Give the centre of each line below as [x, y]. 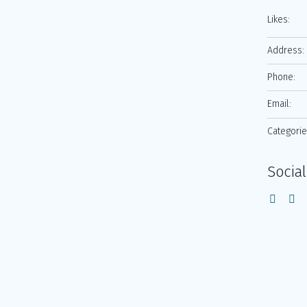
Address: [286, 50]
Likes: [279, 20]
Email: [279, 104]
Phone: [281, 77]
